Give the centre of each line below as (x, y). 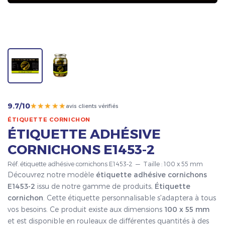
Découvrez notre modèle (52, 175)
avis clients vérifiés (92, 106)
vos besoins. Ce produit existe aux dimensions (86, 209)
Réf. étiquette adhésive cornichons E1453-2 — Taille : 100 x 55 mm (105, 163)
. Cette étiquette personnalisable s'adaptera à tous (130, 198)
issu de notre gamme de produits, (95, 186)
